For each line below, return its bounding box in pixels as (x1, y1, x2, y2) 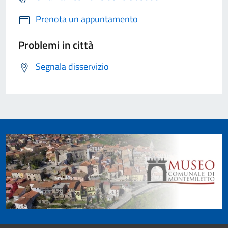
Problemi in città (18, 37, 94, 53)
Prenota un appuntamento (36, 12, 138, 26)
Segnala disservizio (36, 60, 109, 74)
